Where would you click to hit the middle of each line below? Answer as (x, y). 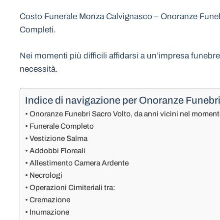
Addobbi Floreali (58, 151)
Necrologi (46, 175)
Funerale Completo (62, 126)
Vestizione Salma (59, 138)
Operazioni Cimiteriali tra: (73, 188)
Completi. (38, 30)
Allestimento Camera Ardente (79, 163)
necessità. (39, 69)
